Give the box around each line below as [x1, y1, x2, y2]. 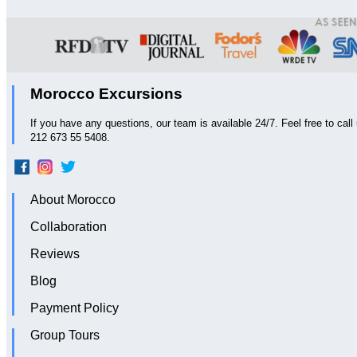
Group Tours [30, 328, 100, 343]
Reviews [30, 247, 80, 261]
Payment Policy [30, 301, 119, 316]
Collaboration [30, 220, 107, 234]
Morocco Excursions [30, 85, 182, 103]
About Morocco [30, 193, 116, 207]
